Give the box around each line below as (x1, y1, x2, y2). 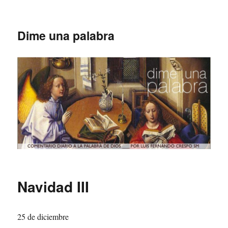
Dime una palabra (17, 27, 115, 44)
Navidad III (17, 176, 90, 197)
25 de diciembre (17, 211, 69, 222)
